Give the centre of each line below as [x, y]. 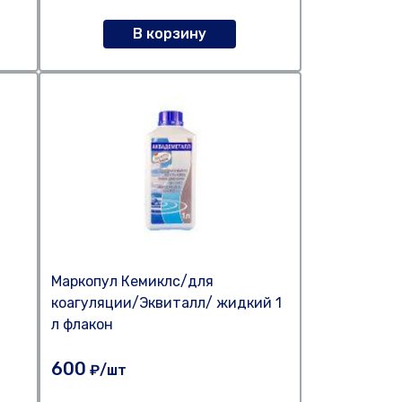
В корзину [170, 34]
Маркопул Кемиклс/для [132, 281]
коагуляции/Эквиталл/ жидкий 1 [166, 303]
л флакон [82, 324]
